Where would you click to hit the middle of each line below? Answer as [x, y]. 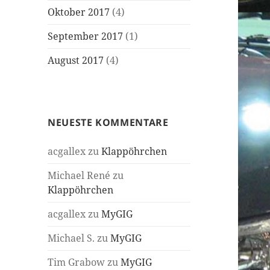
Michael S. [71, 238]
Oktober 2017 [79, 12]
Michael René [79, 176]
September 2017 [86, 36]
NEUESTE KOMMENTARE [108, 123]
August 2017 [76, 61]
